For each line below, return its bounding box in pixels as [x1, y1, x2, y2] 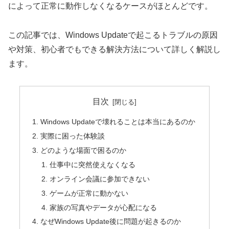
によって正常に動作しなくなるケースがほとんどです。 [8, 2, 213, 11]
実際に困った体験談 [40, 132, 105, 141]
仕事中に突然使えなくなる [49, 160, 135, 169]
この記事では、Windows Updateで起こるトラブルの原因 [8, 30, 218, 39]
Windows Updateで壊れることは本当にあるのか [40, 118, 196, 126]
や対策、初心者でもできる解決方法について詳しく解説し [8, 44, 221, 54]
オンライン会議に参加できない [49, 174, 150, 183]
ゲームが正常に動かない [49, 189, 128, 197]
